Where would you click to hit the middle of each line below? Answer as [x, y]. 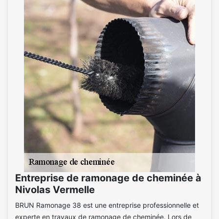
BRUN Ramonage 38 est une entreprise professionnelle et [107, 205]
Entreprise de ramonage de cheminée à [108, 178]
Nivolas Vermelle [55, 189]
